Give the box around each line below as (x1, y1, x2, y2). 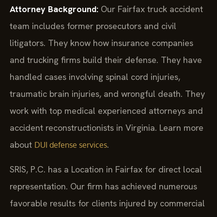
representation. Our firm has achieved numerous (10, 180, 197, 192)
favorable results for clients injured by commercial (10, 197, 205, 209)
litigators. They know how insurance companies (10, 37, 193, 49)
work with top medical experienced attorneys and (10, 105, 203, 117)
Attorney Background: (10, 3, 98, 15)
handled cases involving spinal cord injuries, (10, 71, 180, 83)
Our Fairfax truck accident (98, 3, 203, 15)
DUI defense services (34, 140, 107, 150)
